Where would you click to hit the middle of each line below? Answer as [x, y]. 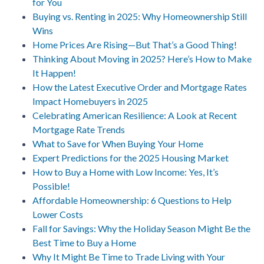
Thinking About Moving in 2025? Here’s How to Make [142, 58]
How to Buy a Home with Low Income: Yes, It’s [126, 171]
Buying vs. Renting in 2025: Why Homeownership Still [140, 16]
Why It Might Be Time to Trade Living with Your [129, 256]
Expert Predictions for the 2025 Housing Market [131, 157]
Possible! [51, 186]
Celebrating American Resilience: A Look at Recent [135, 115]
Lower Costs [58, 214]
